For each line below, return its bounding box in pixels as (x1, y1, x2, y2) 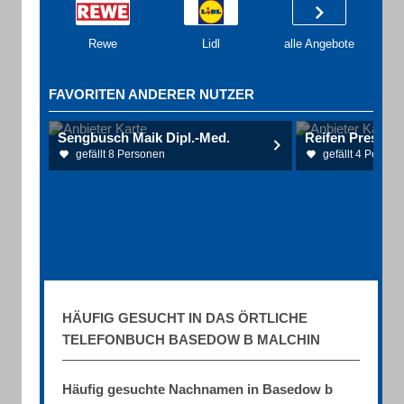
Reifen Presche (305, 130, 400, 145)
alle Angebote (284, 37, 354, 50)
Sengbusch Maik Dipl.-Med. (58, 130, 230, 145)
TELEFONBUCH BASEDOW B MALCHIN (62, 332, 320, 347)
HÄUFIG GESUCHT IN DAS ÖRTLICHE (62, 310, 308, 326)
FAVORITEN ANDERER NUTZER (49, 87, 254, 102)
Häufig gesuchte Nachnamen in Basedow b (62, 381, 333, 397)
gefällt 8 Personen (76, 148, 165, 161)
